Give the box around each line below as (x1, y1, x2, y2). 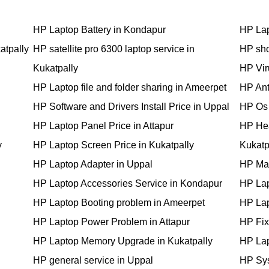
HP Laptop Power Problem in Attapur (33, 217, 190, 228)
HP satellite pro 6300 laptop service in (33, 44, 195, 55)
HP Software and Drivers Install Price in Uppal (33, 101, 229, 112)
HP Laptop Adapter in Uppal (33, 159, 153, 170)
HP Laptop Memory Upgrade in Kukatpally (33, 236, 213, 247)
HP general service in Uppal (33, 255, 153, 266)
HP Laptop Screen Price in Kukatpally (33, 140, 194, 151)
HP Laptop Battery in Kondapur (33, 25, 166, 35)
